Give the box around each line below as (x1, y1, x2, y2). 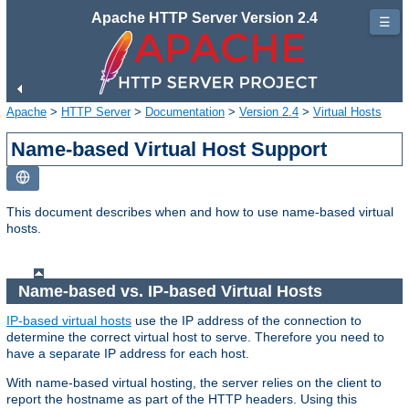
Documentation (145, 104, 225, 119)
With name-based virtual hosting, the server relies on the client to (6, 375, 382, 391)
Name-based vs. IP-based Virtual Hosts (17, 281, 327, 300)
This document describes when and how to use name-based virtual (6, 204, 393, 219)
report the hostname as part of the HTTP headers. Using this (6, 392, 357, 407)
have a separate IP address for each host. (6, 346, 249, 362)
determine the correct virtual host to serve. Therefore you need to (6, 330, 384, 345)
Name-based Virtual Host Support (11, 137, 328, 161)
